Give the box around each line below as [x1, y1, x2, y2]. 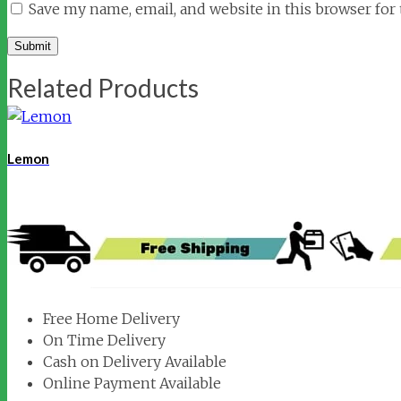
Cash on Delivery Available [43, 353, 226, 371]
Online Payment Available [43, 374, 221, 393]
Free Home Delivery [43, 310, 180, 328]
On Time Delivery [43, 331, 166, 350]
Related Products [7, 73, 199, 104]
